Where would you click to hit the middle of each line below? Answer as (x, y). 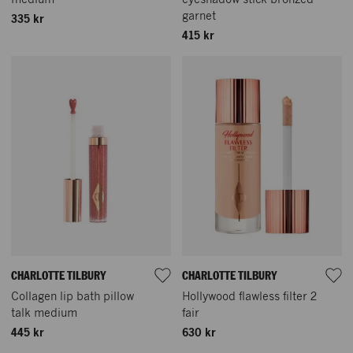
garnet (199, 16)
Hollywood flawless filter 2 (249, 297)
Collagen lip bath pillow (72, 297)
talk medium (44, 313)
